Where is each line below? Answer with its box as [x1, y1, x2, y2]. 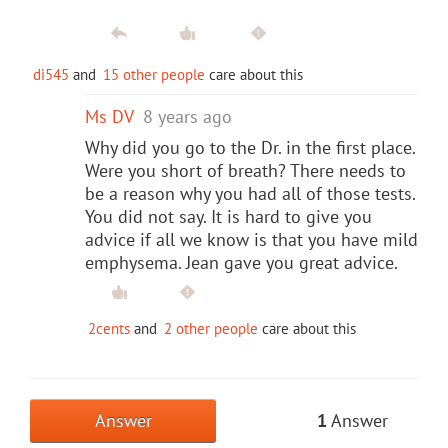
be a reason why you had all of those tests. [85, 181, 415, 205]
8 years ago [143, 104, 232, 128]
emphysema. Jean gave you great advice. [85, 250, 398, 274]
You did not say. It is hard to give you [85, 204, 372, 228]
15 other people [103, 64, 205, 84]
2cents [88, 318, 130, 338]
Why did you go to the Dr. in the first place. [85, 135, 415, 159]
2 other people [164, 318, 258, 338]
